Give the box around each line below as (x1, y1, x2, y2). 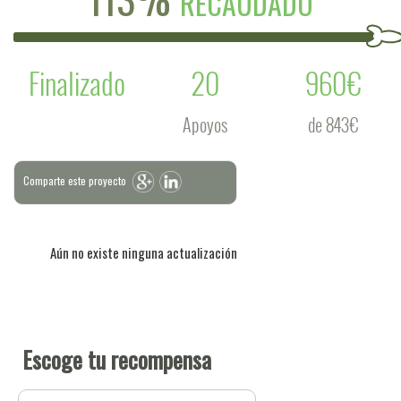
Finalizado (29, 62, 126, 104)
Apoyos (183, 111, 228, 138)
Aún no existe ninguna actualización (50, 243, 237, 262)
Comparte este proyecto (23, 173, 126, 188)
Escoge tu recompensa (22, 342, 211, 377)
